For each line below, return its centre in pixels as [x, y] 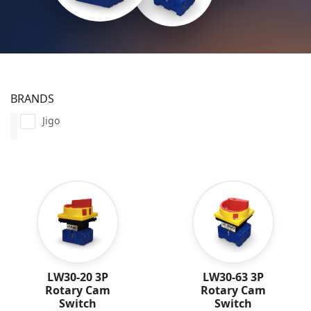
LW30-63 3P [233, 277]
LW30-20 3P [78, 277]
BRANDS [32, 99]
